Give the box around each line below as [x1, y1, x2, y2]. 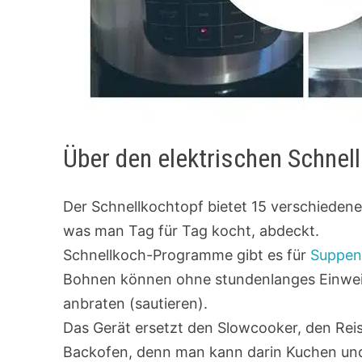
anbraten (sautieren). [63, 295, 208, 313]
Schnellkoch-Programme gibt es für [63, 246, 311, 264]
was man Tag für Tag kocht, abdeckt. [63, 222, 320, 240]
